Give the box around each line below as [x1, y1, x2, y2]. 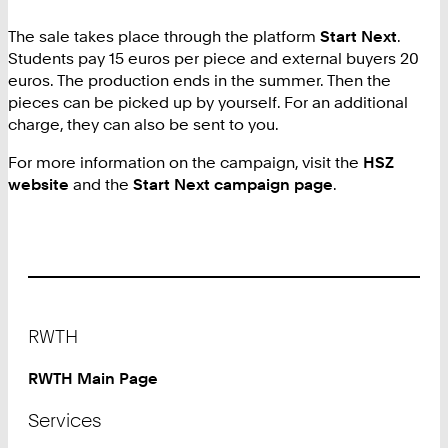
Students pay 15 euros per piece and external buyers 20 [8, 48, 419, 69]
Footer [28, 311, 78, 331]
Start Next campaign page [133, 174, 333, 195]
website [8, 174, 69, 195]
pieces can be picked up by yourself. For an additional [8, 92, 408, 113]
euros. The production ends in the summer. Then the [8, 70, 391, 91]
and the [69, 174, 133, 195]
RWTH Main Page [28, 368, 159, 389]
